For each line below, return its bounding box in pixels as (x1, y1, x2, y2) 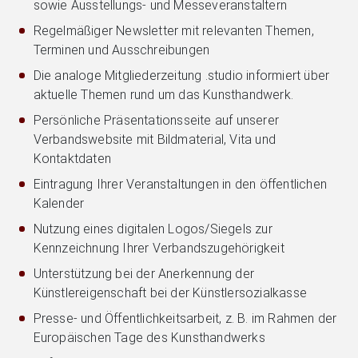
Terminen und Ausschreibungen (33, 42, 210, 58)
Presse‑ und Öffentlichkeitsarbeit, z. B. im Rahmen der (33, 311, 337, 327)
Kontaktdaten (33, 151, 111, 167)
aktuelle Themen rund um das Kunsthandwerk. (33, 87, 293, 103)
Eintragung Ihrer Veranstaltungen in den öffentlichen (33, 177, 327, 193)
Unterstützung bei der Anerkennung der (33, 266, 254, 282)
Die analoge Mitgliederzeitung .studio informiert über (33, 68, 330, 84)
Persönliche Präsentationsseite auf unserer (33, 113, 279, 129)
